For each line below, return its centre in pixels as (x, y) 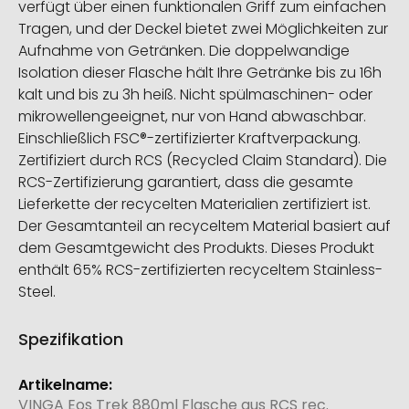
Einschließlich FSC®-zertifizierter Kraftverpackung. (189, 139)
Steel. (37, 292)
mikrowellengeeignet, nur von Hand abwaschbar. (192, 117)
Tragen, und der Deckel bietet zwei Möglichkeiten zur (203, 29)
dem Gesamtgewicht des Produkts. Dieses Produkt (196, 248)
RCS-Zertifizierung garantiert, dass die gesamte (186, 183)
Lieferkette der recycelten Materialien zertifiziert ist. (194, 204)
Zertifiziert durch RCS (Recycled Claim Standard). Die (203, 161)
